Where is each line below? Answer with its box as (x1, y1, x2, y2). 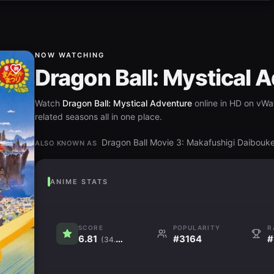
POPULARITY (172, 224, 221, 231)
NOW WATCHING (35, 51, 105, 59)
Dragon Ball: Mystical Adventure (62, 98, 193, 108)
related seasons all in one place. (35, 111, 163, 122)
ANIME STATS (50, 177, 108, 186)
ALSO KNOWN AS (35, 139, 97, 147)
